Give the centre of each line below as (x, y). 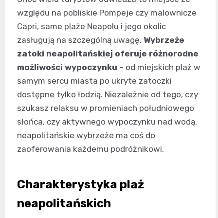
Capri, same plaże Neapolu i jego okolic (91, 27)
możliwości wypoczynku (67, 67)
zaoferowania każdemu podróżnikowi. (91, 149)
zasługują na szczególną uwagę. (80, 40)
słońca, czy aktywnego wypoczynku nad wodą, (107, 122)
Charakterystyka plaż (81, 185)
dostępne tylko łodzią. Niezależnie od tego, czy (108, 95)
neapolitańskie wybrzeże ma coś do (86, 136)
